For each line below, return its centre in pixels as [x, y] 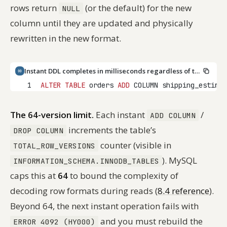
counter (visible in [135, 145]
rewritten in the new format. [66, 39]
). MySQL [179, 161]
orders [101, 85]
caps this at [34, 176]
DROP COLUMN [38, 131]
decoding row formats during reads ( [84, 191]
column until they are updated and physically [102, 23]
